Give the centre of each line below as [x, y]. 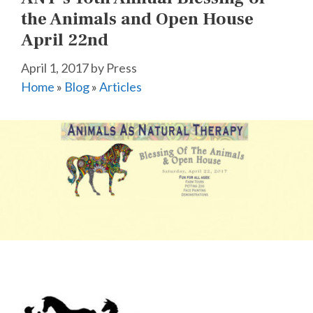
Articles [121, 86]
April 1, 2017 [55, 67]
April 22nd [65, 39]
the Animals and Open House [137, 19]
